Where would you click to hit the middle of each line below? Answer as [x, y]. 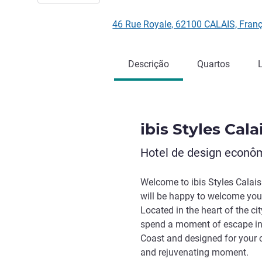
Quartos [213, 64]
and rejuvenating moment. [194, 252]
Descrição [149, 64]
